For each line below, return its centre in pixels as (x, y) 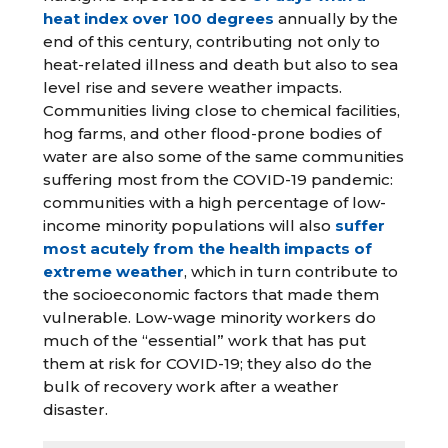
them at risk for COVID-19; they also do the (208, 363)
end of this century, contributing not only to (212, 41)
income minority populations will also (189, 225)
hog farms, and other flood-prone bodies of (212, 133)
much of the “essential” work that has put (205, 340)
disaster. (76, 409)
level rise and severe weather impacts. (193, 87)
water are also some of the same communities (224, 156)
